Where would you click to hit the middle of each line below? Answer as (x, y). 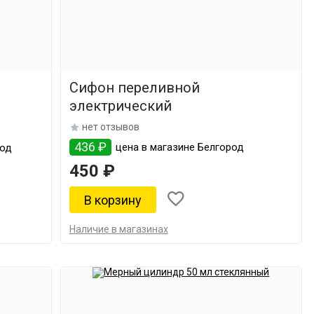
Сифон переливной (134, 88)
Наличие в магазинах (118, 229)
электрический (120, 106)
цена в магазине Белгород (178, 147)
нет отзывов (110, 127)
